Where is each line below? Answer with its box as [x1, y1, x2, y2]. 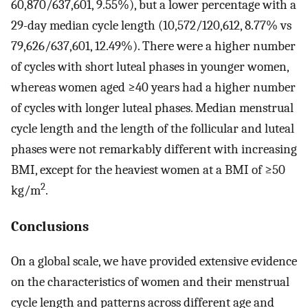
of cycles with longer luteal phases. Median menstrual [11, 100, 294, 116]
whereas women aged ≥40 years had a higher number [11, 80, 296, 96]
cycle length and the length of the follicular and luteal [11, 121, 294, 137]
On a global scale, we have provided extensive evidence [11, 253, 297, 269]
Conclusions [11, 217, 89, 234]
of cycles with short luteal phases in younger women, [11, 59, 289, 75]
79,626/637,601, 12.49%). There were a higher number [11, 38, 296, 54]
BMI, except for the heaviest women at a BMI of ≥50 [11, 162, 285, 178]
